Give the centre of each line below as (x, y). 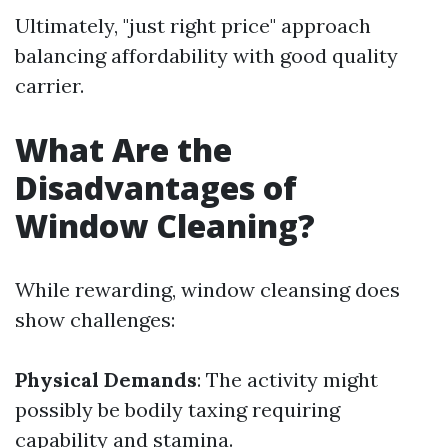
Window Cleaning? (165, 225)
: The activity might (287, 379)
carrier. (49, 85)
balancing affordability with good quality (206, 55)
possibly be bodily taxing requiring (177, 409)
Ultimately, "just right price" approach (193, 25)
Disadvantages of (156, 187)
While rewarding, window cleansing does (207, 289)
